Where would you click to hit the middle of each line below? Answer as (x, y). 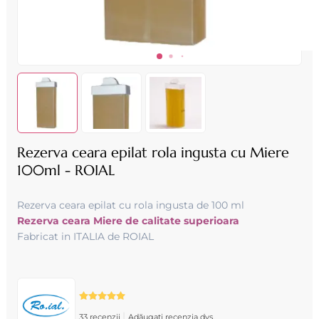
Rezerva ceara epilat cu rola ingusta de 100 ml (130, 205)
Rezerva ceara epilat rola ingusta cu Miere (153, 153)
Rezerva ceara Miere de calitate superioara (128, 221)
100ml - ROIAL (66, 171)
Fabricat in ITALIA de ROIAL (85, 236)
